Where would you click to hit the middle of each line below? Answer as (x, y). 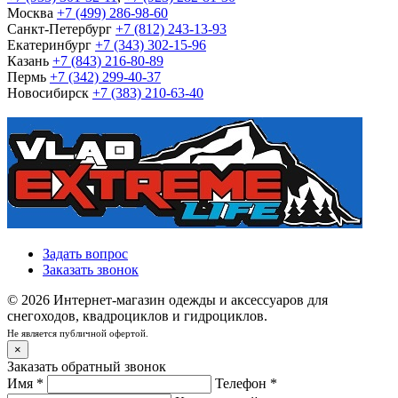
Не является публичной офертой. (78, 333)
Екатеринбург (51, 44)
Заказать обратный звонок (87, 366)
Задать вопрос (85, 253)
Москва (32, 12)
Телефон (241, 383)
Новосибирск (50, 92)
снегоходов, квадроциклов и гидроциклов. (137, 315)
